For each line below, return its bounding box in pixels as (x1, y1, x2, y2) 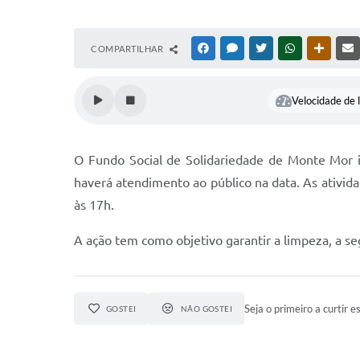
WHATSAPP (298, 43, 345, 53)
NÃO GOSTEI (180, 304, 233, 313)
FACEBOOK (211, 43, 258, 53)
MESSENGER (240, 43, 291, 53)
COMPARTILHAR (91, 43, 166, 54)
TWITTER (269, 43, 307, 53)
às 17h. (74, 198, 117, 212)
